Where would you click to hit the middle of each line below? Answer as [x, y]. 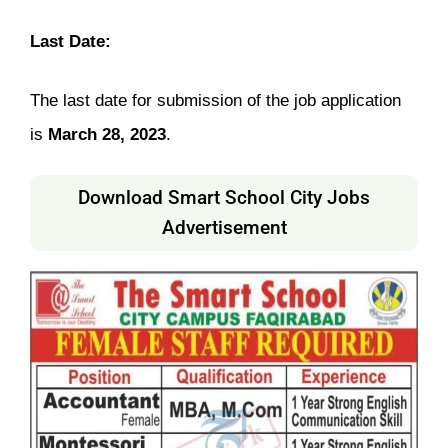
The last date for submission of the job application [215, 99]
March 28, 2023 [107, 133]
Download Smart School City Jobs [224, 198]
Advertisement [224, 228]
